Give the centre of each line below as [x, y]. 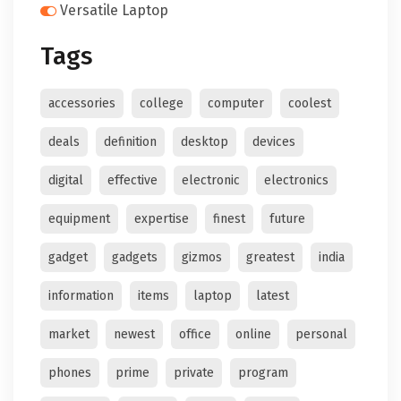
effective [132, 180]
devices [274, 142]
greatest [270, 257]
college [162, 103]
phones [70, 373]
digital [66, 180]
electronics [296, 180]
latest [273, 296]
